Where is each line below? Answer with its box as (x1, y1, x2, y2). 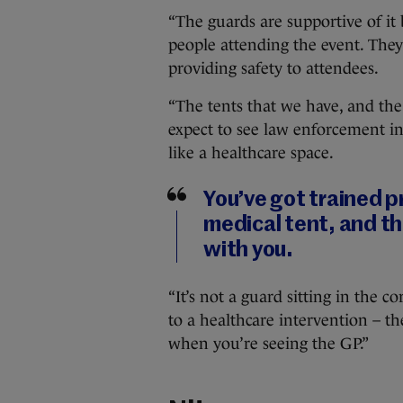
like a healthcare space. (168, 144, 334, 162)
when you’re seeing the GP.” (168, 335, 369, 353)
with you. (203, 239, 293, 261)
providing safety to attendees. (168, 59, 379, 77)
